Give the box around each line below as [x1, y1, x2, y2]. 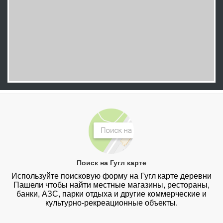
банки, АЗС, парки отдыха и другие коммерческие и [16, 190, 207, 199]
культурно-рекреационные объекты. [45, 199, 178, 208]
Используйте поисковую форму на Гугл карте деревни [11, 172, 212, 181]
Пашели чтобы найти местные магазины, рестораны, [13, 181, 210, 190]
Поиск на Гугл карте [76, 159, 146, 167]
